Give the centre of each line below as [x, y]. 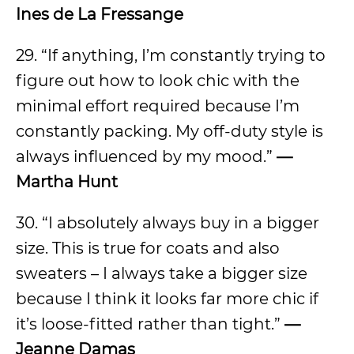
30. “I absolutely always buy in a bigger [168, 223]
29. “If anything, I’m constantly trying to [171, 55]
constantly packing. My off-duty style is [169, 131]
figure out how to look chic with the [158, 81]
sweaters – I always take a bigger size [162, 273]
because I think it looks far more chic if [167, 299]
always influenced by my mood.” [144, 156]
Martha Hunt [67, 182]
